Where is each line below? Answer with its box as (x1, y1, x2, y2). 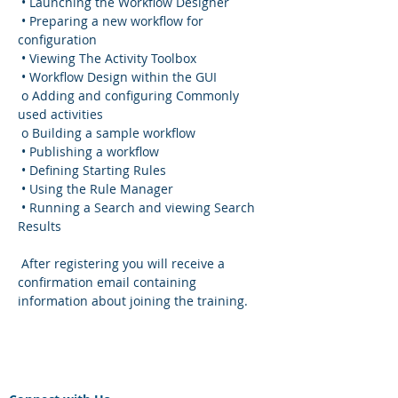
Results (18, 218, 61, 235)
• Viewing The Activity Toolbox (21, 50, 196, 67)
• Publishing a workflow (21, 143, 159, 160)
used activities (18, 106, 103, 123)
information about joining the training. (18, 292, 248, 309)
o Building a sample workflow (21, 124, 195, 141)
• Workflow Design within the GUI (21, 68, 217, 85)
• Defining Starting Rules (21, 162, 166, 179)
